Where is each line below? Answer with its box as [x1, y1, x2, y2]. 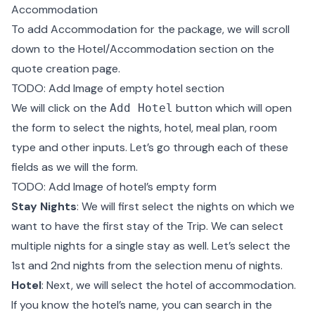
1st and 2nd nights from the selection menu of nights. [11, 258, 283, 273]
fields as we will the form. [11, 160, 138, 174]
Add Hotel [110, 101, 173, 115]
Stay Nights [11, 199, 77, 214]
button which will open [173, 101, 292, 115]
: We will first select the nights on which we [77, 199, 295, 214]
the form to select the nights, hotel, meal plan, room [11, 120, 277, 135]
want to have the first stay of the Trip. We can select [11, 219, 283, 233]
